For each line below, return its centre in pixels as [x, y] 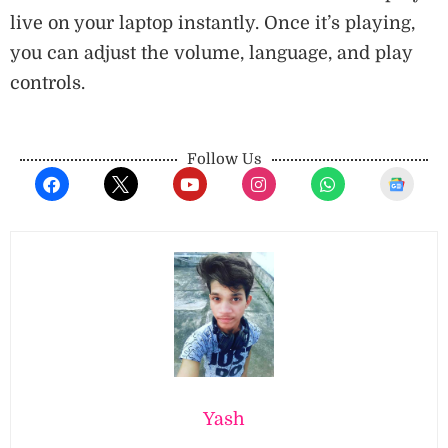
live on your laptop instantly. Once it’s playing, [212, 23]
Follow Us [224, 159]
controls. [47, 83]
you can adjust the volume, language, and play [211, 53]
